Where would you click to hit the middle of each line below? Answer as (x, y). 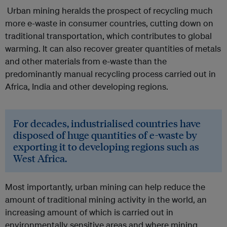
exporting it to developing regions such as (106, 147)
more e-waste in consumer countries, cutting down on (109, 23)
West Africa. (41, 158)
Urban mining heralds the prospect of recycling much (109, 11)
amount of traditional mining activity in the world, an (106, 200)
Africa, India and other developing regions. (87, 87)
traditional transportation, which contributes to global (108, 36)
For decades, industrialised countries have (107, 123)
